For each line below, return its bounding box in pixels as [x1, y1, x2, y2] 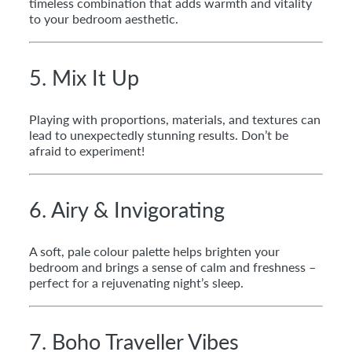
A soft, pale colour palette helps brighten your [29, 244, 280, 259]
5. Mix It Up [29, 64, 139, 91]
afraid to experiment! [29, 143, 145, 159]
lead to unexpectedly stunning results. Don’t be [29, 127, 288, 143]
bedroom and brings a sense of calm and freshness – [29, 259, 316, 275]
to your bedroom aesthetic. [29, 11, 178, 27]
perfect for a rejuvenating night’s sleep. [29, 275, 244, 291]
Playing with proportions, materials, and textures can [29, 112, 321, 127]
